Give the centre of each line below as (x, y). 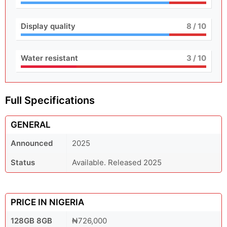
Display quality (48, 26)
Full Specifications (50, 100)
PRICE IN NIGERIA (47, 202)
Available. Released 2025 (117, 162)
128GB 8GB (31, 221)
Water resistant (49, 58)
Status (23, 162)
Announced (32, 143)
